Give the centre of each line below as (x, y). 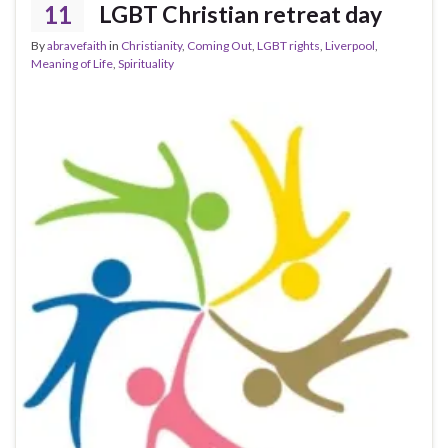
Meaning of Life (72, 63)
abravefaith (77, 45)
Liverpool (350, 45)
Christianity (151, 45)
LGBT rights (288, 45)
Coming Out (219, 45)
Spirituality (146, 63)
